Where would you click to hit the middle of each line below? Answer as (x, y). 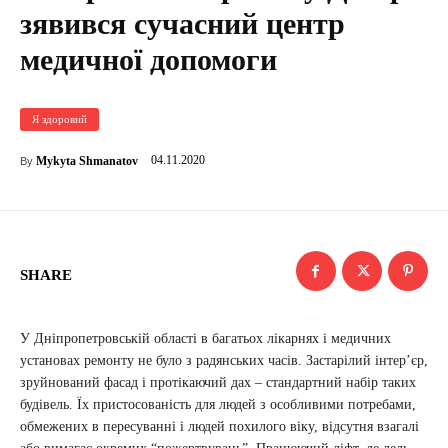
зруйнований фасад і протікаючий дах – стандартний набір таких (218, 382)
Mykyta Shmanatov (87, 161)
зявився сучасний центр (182, 23)
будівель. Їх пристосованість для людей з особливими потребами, (218, 404)
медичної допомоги (148, 59)
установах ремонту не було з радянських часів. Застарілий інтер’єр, (224, 360)
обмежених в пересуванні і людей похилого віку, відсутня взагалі (219, 426)
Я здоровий (59, 119)
